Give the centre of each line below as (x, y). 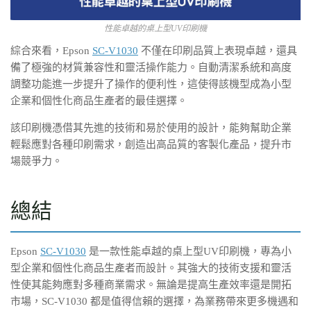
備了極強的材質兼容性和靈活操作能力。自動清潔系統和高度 (151, 67)
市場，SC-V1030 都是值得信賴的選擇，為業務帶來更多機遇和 (154, 301)
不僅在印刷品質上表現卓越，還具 (218, 50)
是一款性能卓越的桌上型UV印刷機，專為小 (189, 251)
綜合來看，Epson (51, 50)
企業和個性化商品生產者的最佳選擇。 (99, 100)
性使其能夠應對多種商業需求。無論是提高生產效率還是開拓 (151, 284)
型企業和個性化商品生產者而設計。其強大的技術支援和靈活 (151, 268)
